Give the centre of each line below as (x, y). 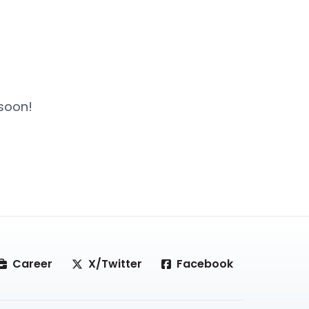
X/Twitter (115, 263)
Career (32, 263)
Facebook (205, 263)
